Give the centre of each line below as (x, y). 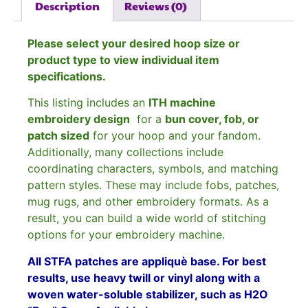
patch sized (58, 136)
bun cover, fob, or (212, 119)
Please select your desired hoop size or (134, 43)
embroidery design (79, 119)
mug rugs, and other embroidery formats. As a (148, 202)
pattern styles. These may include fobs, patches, (153, 185)
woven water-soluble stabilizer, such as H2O (148, 294)
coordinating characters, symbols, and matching (153, 169)
